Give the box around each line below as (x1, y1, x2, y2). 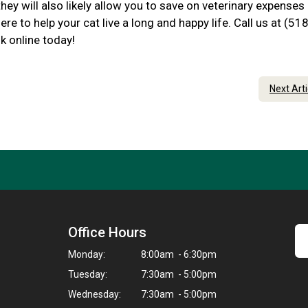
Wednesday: (68, 289, 121, 300)
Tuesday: (68, 269, 107, 280)
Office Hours (68, 224, 146, 241)
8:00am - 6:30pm (139, 249, 217, 261)
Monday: (68, 249, 105, 261)
